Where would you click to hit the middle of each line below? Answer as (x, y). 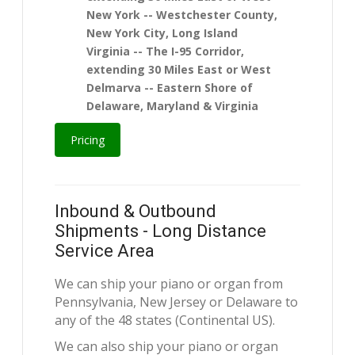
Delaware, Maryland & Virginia (173, 106)
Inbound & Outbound (136, 212)
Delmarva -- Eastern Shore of (170, 88)
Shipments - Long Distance (161, 231)
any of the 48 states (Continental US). (165, 321)
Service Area (105, 251)
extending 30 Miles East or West (179, 70)
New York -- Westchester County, (182, 15)
